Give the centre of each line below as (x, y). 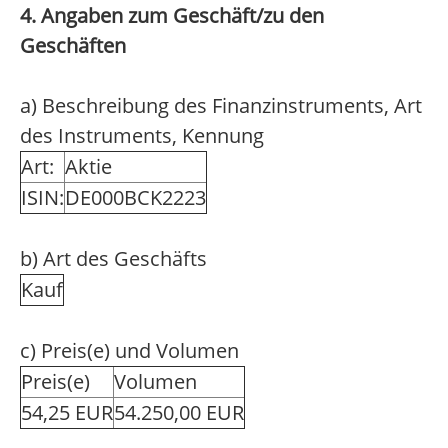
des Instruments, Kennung (142, 135)
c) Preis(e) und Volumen (129, 350)
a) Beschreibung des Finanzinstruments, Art (221, 105)
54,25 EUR (67, 412)
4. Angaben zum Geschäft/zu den (172, 15)
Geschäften (73, 45)
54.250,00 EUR (179, 412)
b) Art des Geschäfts (113, 258)
